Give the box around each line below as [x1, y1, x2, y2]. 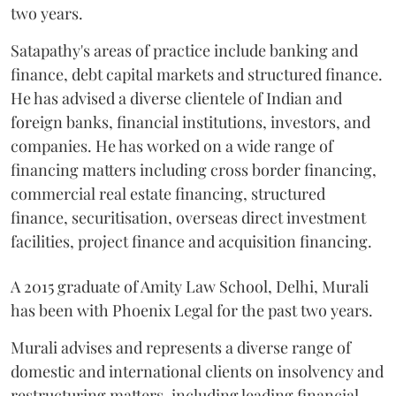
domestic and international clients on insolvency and [11, 361, 384, 382]
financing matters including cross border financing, [11, 159, 377, 180]
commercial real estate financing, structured [11, 183, 325, 204]
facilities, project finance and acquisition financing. [11, 231, 372, 252]
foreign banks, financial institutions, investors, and [11, 111, 370, 133]
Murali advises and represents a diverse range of [11, 337, 351, 358]
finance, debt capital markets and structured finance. [11, 64, 383, 85]
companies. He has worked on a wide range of [11, 135, 333, 156]
